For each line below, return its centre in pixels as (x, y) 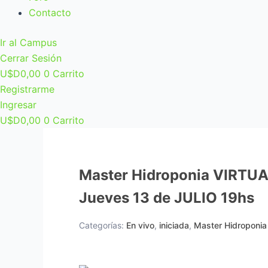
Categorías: (103, 225)
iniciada (174, 225)
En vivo (140, 225)
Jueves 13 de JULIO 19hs (167, 197)
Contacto (50, 12)
